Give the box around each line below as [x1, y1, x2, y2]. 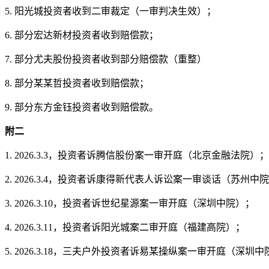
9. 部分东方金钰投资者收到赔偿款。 [5, 101, 159, 112]
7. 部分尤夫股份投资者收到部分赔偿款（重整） [5, 53, 207, 64]
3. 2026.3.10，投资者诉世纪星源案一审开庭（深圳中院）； [5, 198, 255, 208]
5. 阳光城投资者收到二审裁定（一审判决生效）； [5, 5, 216, 16]
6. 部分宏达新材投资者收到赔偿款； [5, 29, 159, 40]
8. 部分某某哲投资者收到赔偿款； [5, 77, 149, 88]
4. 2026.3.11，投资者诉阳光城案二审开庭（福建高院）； [5, 222, 245, 232]
